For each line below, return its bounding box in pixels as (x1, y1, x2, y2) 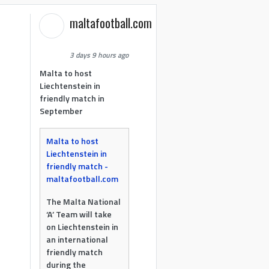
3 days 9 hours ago (70, 49, 129, 61)
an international (46, 233, 109, 246)
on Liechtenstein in (46, 220, 119, 233)
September (40, 104, 83, 117)
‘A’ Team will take (46, 208, 112, 220)
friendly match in (40, 92, 105, 104)
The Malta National (46, 195, 121, 208)
